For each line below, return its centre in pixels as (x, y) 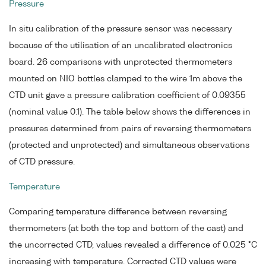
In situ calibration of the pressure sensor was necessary (121, 29)
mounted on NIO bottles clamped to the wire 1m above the (126, 79)
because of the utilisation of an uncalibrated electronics (121, 46)
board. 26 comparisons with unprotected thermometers (121, 63)
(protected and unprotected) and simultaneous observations (129, 146)
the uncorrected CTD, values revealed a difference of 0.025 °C (133, 245)
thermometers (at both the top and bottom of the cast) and (126, 228)
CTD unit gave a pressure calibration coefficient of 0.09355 (127, 96)
